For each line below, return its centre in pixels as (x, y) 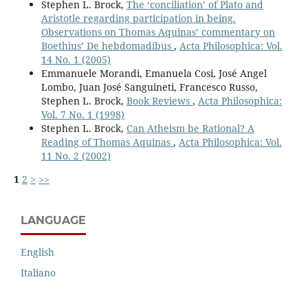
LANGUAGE (53, 220)
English (37, 252)
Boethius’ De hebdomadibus (107, 45)
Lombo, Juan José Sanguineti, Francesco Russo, (149, 87)
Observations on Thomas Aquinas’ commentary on (158, 32)
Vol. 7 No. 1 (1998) (82, 114)
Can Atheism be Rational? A (190, 128)
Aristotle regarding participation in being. (138, 18)
